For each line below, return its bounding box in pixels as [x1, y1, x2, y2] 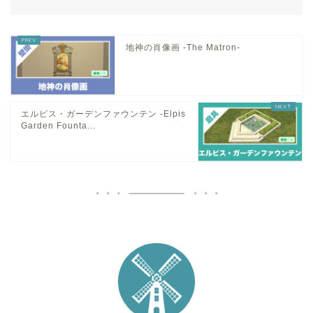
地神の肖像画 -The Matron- [126, 42, 240, 52]
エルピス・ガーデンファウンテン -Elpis [21, 108, 186, 119]
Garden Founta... [21, 120, 96, 131]
